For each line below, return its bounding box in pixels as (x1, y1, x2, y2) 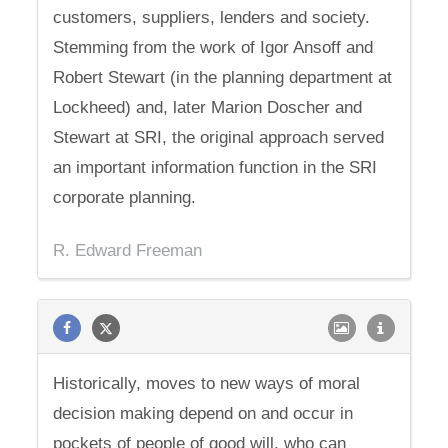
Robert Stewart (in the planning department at (53, 68, 393, 87)
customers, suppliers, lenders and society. (53, 8, 371, 27)
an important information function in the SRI (53, 158, 378, 177)
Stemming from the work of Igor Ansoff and (53, 38, 374, 57)
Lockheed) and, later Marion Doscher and (53, 98, 363, 117)
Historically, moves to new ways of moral (53, 374, 361, 393)
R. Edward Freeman (53, 241, 203, 260)
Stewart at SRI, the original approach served (53, 128, 385, 147)
